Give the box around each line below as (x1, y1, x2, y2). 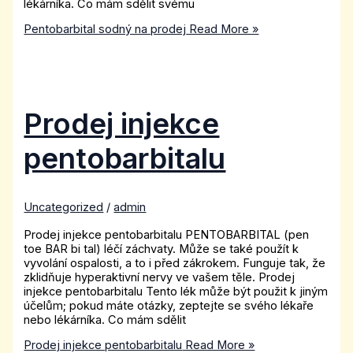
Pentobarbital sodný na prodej (24, 22, 187, 37)
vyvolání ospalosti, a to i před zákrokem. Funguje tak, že (24, 255, 326, 270)
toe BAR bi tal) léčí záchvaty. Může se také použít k (24, 241, 299, 256)
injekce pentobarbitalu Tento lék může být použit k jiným (24, 284, 329, 299)
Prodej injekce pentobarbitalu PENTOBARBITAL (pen (24, 227, 310, 242)
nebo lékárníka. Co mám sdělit (24, 312, 187, 327)
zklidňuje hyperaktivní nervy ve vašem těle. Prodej (24, 269, 295, 284)
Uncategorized (24, 200, 104, 215)
